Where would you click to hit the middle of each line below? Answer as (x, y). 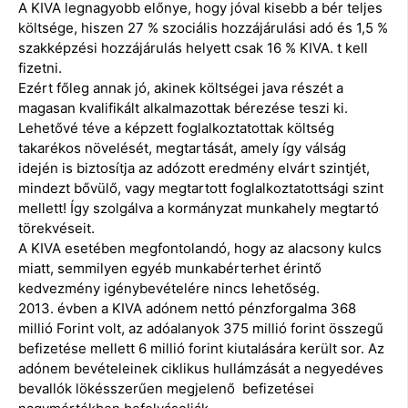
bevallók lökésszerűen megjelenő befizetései (166, 388)
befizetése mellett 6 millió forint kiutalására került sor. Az (201, 348)
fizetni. (40, 67)
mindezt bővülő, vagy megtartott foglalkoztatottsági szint (201, 188)
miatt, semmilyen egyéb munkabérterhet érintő (170, 268)
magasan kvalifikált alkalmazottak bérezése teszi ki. (183, 107)
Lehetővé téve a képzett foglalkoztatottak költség (176, 127)
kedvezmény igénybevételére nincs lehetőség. (169, 288)
